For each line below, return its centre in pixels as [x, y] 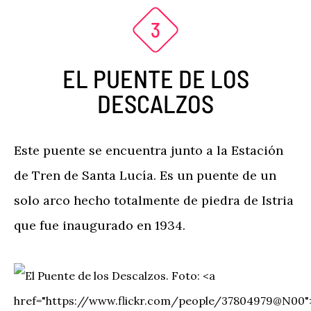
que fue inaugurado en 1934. [100, 225]
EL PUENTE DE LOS [155, 78]
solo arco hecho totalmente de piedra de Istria [154, 200]
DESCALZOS [155, 103]
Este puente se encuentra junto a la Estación [149, 150]
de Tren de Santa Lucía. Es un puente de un [145, 175]
